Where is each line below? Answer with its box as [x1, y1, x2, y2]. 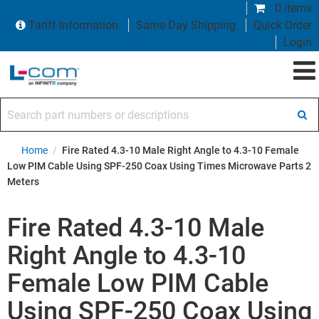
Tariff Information [26, 19, 121, 32]
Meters [7, 176, 39, 187]
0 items [272, 1, 312, 15]
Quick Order [253, 19, 312, 32]
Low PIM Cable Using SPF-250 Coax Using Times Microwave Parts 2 [7, 160, 311, 172]
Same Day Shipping [136, 19, 236, 32]
